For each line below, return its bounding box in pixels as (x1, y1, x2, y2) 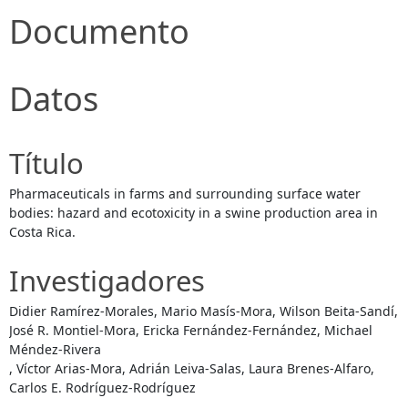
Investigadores (9, 260, 205, 300)
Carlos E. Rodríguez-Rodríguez (9, 378, 196, 396)
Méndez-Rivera (9, 340, 101, 358)
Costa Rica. (9, 222, 76, 240)
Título (9, 143, 84, 182)
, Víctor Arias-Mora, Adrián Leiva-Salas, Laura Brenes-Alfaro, (9, 359, 374, 377)
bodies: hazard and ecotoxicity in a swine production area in (9, 203, 378, 221)
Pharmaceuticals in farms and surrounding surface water (9, 184, 361, 202)
